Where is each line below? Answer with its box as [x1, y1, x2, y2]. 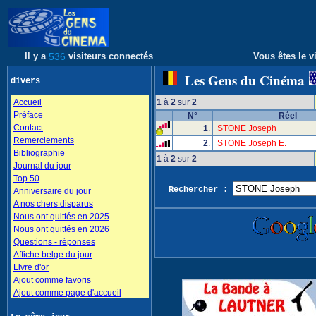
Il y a [25, 51, 46, 61]
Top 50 [13, 174, 39, 183]
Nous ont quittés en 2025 [13, 212, 109, 221]
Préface [13, 110, 43, 120]
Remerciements [13, 135, 74, 145]
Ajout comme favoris [13, 275, 91, 285]
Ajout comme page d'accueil [13, 288, 121, 298]
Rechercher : [168, 185, 233, 195]
